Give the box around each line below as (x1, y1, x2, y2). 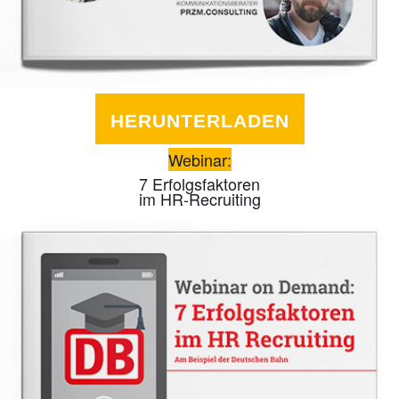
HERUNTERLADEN (110, 110, 289, 132)
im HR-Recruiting (138, 187, 261, 211)
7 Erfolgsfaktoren (139, 172, 260, 196)
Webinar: (167, 148, 232, 172)
